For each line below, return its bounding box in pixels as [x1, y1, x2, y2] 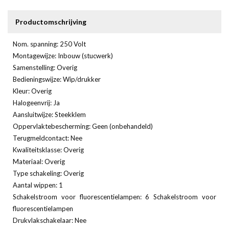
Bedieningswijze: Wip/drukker [13, 75, 101, 83]
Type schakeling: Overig [13, 169, 84, 177]
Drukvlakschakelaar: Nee [13, 216, 86, 224]
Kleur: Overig [13, 86, 52, 95]
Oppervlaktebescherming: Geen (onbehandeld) [13, 122, 153, 130]
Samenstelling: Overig [13, 63, 77, 72]
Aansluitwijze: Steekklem [13, 110, 86, 119]
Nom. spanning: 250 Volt [13, 39, 86, 48]
